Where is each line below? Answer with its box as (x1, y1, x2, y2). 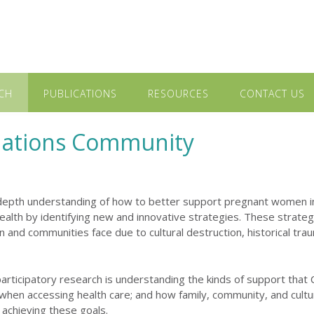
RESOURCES (148, 87, 209, 100)
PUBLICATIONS (43, 87, 117, 100)
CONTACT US (240, 87, 305, 100)
